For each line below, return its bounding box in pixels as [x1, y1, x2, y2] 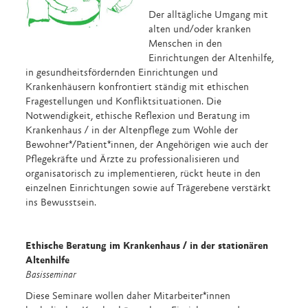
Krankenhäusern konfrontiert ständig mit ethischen [25, 82, 250, 93]
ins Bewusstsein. [25, 197, 97, 208]
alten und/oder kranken [148, 24, 251, 35]
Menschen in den [148, 38, 222, 49]
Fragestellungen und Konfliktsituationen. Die [25, 96, 222, 107]
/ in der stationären [180, 241, 269, 252]
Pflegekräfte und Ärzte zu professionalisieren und [25, 154, 240, 165]
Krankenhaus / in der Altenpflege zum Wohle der [25, 125, 239, 136]
